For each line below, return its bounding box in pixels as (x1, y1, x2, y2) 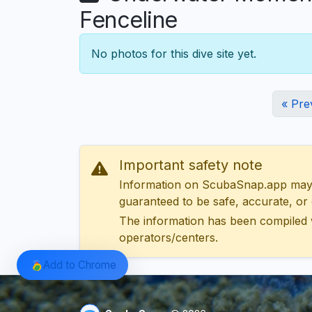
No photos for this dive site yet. (91, 47, 256, 61)
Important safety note (119, 157, 263, 174)
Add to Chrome (42, 258, 116, 272)
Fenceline (79, 6, 178, 34)
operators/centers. (119, 231, 218, 245)
